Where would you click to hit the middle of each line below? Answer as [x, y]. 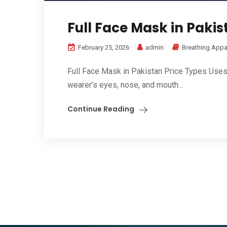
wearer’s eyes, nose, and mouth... [125, 85]
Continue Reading [101, 109]
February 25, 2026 [103, 47]
